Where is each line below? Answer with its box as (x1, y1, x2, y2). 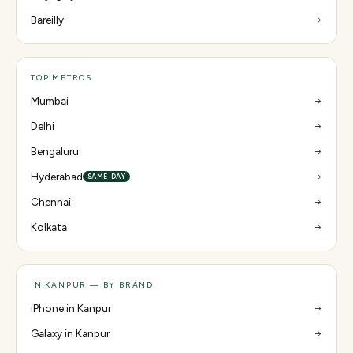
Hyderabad (31, 170, 83, 183)
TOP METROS (31, 72, 92, 83)
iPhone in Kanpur (31, 302, 111, 314)
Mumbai (31, 95, 69, 107)
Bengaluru (31, 145, 79, 158)
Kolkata (31, 221, 67, 233)
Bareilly (31, 13, 64, 26)
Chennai (31, 195, 71, 208)
